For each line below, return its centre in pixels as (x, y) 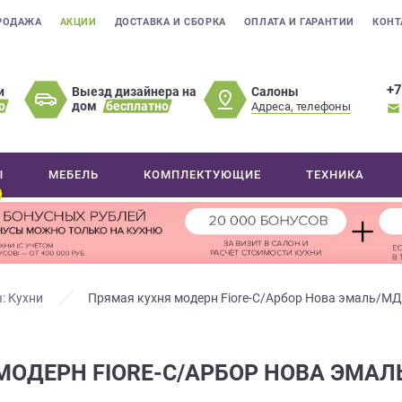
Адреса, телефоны (301, 106)
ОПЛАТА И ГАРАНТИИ (299, 22)
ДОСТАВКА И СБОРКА (170, 22)
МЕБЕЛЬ (74, 175)
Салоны (275, 91)
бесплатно (138, 106)
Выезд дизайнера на (135, 92)
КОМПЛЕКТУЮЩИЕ (203, 175)
